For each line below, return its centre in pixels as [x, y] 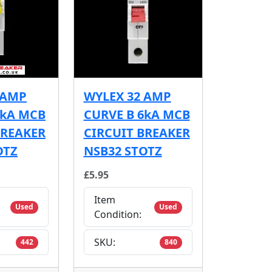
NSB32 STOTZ [123, 151]
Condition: [117, 215]
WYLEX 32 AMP [127, 97]
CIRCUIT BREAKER [137, 133]
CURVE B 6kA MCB [137, 115]
